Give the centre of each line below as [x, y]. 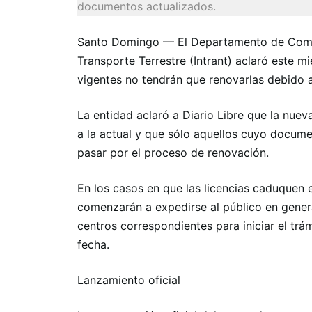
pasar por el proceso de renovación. [173, 153]
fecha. [93, 244]
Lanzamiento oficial [129, 280]
